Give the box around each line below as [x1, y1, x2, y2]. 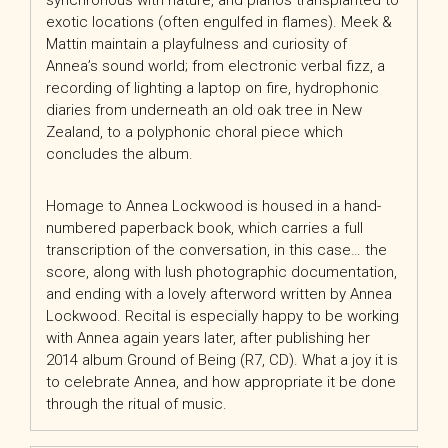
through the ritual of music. [46, 395, 227, 413]
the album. [118, 145, 193, 163]
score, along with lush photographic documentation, [46, 263, 397, 281]
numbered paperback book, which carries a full [46, 219, 363, 237]
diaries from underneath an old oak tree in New [46, 101, 362, 119]
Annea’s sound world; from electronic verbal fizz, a [46, 57, 385, 75]
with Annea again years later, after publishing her [46, 329, 370, 347]
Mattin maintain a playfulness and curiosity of [46, 35, 347, 53]
